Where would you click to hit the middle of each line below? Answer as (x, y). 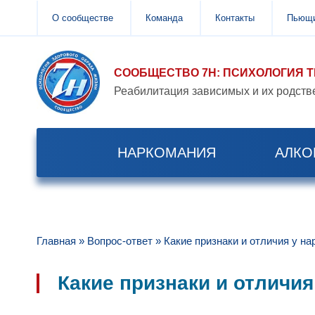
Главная (56, 241)
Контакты (235, 18)
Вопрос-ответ (120, 241)
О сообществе (83, 18)
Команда (164, 18)
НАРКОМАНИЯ (166, 153)
